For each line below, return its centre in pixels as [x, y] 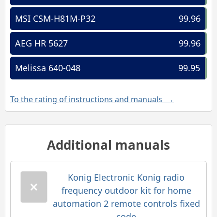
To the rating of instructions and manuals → [92, 99]
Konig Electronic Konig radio [126, 177]
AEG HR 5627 [41, 43]
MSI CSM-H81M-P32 [55, 18]
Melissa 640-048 [48, 68]
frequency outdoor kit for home [126, 190]
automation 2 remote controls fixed [126, 203]
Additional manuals [108, 145]
